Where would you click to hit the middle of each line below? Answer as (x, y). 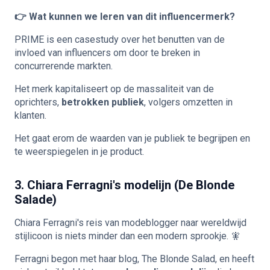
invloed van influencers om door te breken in (107, 53)
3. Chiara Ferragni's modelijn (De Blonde (124, 185)
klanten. (30, 115)
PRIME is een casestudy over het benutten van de (120, 39)
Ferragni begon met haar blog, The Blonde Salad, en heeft (134, 259)
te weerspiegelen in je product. (79, 152)
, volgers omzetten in (188, 102)
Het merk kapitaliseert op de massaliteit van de (114, 89)
